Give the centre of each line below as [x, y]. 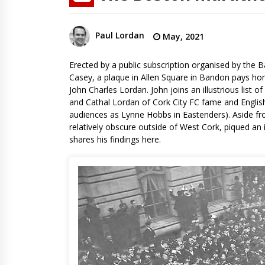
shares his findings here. [115, 139]
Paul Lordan [120, 35]
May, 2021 [182, 36]
